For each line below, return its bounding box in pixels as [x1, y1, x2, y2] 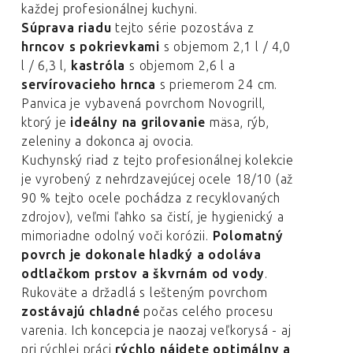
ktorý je [21, 115, 71, 130]
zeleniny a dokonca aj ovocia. [21, 134, 195, 149]
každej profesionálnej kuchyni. [21, 2, 198, 17]
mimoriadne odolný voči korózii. [21, 229, 213, 243]
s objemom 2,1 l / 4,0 [160, 39, 291, 54]
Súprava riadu [21, 20, 116, 35]
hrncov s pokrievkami [21, 39, 160, 54]
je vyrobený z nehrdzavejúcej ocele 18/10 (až [21, 172, 294, 187]
